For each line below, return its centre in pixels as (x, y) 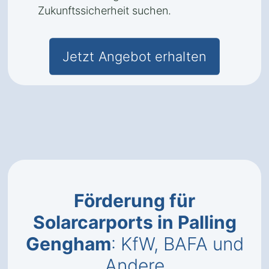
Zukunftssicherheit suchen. (104, 11)
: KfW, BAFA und (177, 244)
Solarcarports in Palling (134, 222)
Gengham (68, 244)
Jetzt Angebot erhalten (134, 56)
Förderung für (134, 201)
